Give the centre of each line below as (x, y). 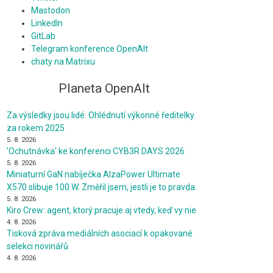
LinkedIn (47, 23)
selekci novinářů (37, 246)
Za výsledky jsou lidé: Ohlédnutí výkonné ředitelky (101, 115)
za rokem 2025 (36, 128)
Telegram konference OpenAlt (90, 49)
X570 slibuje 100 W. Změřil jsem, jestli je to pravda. (102, 187)
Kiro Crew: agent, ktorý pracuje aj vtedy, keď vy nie (101, 211)
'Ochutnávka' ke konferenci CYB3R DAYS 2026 (96, 151)
